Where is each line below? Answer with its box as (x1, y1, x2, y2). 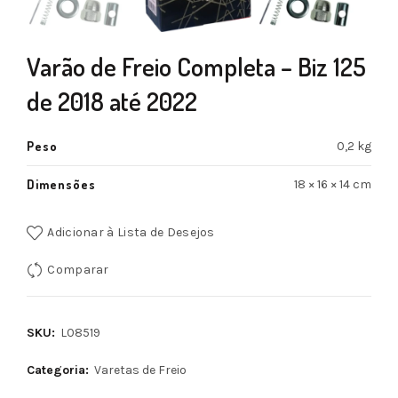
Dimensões (27, 177, 96, 193)
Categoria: (27, 362, 92, 378)
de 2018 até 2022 (27, 85, 197, 118)
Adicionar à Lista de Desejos (47, 225, 215, 241)
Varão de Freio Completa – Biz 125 (27, 51, 366, 84)
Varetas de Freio (94, 362, 187, 378)
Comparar (47, 262, 109, 278)
